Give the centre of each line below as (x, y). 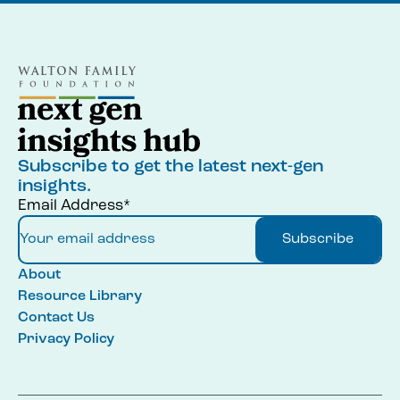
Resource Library (80, 296)
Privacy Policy (66, 339)
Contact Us (56, 317)
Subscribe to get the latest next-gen (171, 167)
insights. (54, 186)
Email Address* (74, 205)
